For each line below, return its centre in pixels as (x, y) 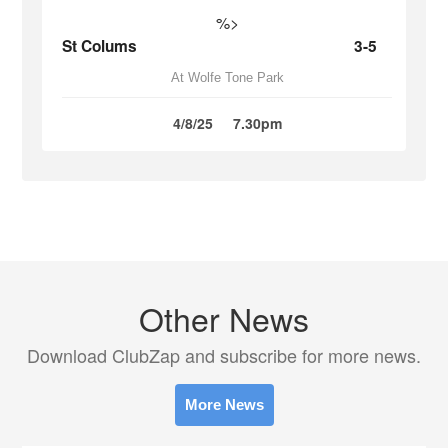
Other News (224, 318)
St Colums (100, 46)
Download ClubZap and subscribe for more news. (224, 355)
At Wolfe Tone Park (227, 77)
